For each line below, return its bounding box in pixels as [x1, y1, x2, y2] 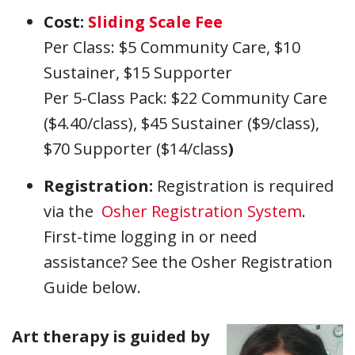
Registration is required [153, 175, 334, 197]
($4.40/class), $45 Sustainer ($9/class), [44, 113, 319, 135]
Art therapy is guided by [12, 326, 209, 348]
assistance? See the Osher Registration [44, 251, 333, 273]
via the [44, 200, 101, 223]
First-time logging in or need [44, 226, 257, 248]
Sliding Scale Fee [88, 11, 223, 33]
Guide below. [44, 277, 141, 299]
